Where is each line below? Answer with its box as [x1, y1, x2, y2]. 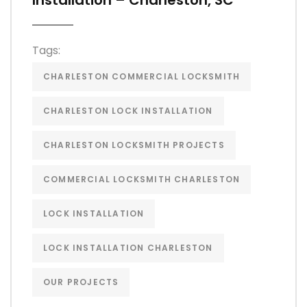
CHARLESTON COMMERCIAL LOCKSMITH [43, 71, 241, 83]
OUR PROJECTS [43, 276, 119, 288]
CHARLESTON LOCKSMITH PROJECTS [43, 139, 225, 151]
